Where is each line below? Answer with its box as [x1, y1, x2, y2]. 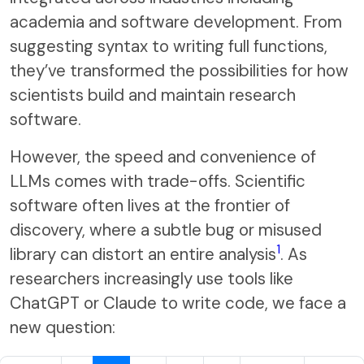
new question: [10, 316, 115, 338]
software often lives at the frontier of [10, 194, 290, 216]
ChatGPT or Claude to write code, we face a [10, 292, 346, 314]
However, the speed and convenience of [10, 145, 316, 167]
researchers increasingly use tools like [10, 267, 293, 289]
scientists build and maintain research [10, 84, 296, 106]
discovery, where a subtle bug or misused [10, 219, 322, 240]
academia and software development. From [10, 11, 342, 32]
